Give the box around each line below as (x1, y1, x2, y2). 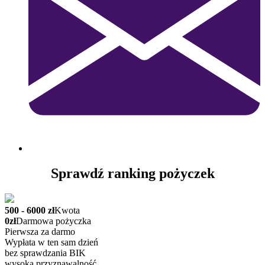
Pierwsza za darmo (5, 227, 75, 237)
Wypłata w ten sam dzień (5, 237, 98, 248)
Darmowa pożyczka (16, 216, 91, 227)
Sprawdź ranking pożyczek (50, 166, 215, 182)
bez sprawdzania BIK (5, 248, 86, 258)
